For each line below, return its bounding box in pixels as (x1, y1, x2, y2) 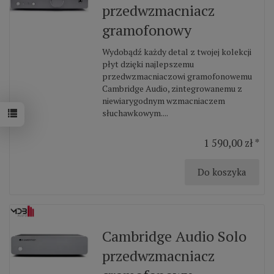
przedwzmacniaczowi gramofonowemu (102, 70, 253, 82)
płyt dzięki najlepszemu (102, 58, 194, 70)
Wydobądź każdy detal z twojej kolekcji (102, 46, 252, 57)
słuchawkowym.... (102, 107, 169, 119)
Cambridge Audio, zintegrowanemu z (102, 83, 243, 94)
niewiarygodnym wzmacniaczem (102, 95, 226, 106)
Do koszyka (198, 166, 246, 178)
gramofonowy (102, 20, 192, 40)
